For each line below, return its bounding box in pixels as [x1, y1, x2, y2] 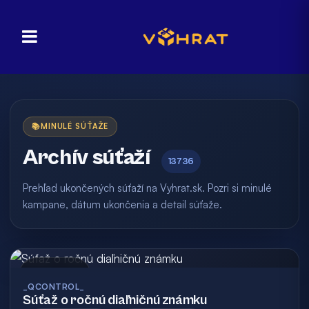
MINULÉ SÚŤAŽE [40, 121, 109, 131]
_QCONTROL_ [23, 281, 85, 292]
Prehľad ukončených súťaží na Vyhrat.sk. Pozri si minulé [23, 181, 272, 195]
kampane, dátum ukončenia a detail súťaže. [23, 198, 222, 211]
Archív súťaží [23, 145, 150, 170]
